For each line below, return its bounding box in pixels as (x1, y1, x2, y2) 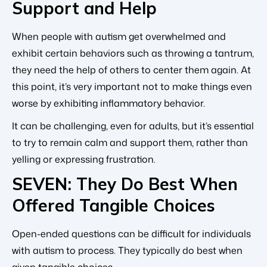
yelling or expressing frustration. (12, 152, 156, 166)
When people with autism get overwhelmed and (12, 29, 226, 43)
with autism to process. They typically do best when (12, 243, 243, 257)
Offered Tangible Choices (12, 194, 215, 216)
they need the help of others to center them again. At (12, 63, 251, 76)
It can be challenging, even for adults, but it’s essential (12, 119, 254, 132)
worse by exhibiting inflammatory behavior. (12, 96, 205, 110)
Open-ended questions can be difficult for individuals (12, 226, 251, 240)
